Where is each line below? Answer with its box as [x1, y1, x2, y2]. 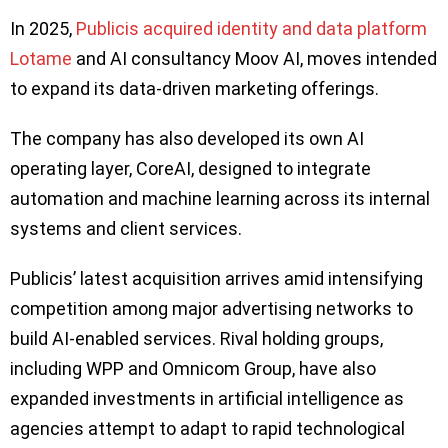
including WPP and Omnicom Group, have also [10, 358, 376, 380]
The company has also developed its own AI [10, 128, 364, 150]
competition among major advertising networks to [10, 298, 413, 320]
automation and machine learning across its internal [10, 188, 430, 210]
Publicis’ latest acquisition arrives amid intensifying [10, 268, 423, 290]
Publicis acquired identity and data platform [76, 18, 427, 40]
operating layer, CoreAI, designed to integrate [10, 158, 371, 180]
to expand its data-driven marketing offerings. [10, 78, 379, 100]
